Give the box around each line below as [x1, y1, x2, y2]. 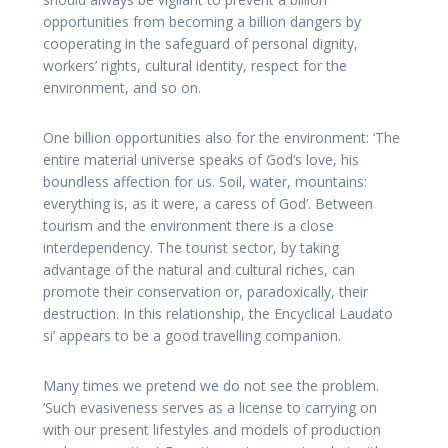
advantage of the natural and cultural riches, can [43, 260, 355, 280]
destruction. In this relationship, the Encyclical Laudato [43, 304, 393, 324]
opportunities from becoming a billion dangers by [43, 12, 361, 32]
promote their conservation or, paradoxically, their [43, 282, 368, 302]
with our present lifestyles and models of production [43, 420, 381, 440]
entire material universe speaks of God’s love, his [43, 150, 359, 170]
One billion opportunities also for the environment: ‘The [43, 128, 400, 148]
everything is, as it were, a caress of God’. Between [43, 194, 373, 214]
